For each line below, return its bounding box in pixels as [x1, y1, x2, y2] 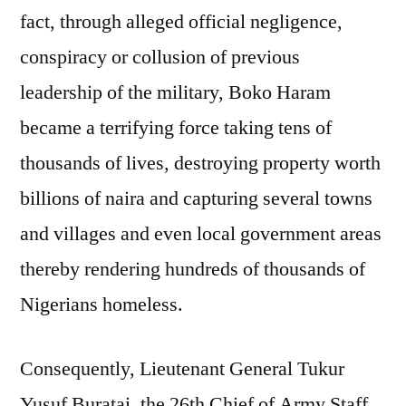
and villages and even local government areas [20, 220, 382, 246]
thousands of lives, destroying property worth [20, 150, 381, 176]
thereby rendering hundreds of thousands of [20, 256, 365, 282]
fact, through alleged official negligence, [20, 8, 343, 34]
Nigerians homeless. [20, 291, 183, 317]
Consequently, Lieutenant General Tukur [20, 355, 344, 382]
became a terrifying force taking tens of [20, 114, 332, 140]
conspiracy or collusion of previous [20, 43, 300, 70]
